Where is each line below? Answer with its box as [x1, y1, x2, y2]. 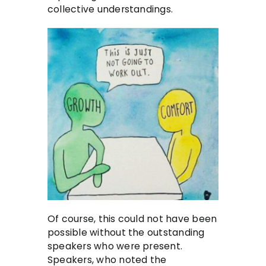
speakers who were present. [47, 240, 183, 253]
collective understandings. [47, 3, 173, 16]
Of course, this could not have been [47, 213, 217, 226]
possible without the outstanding [47, 226, 205, 239]
